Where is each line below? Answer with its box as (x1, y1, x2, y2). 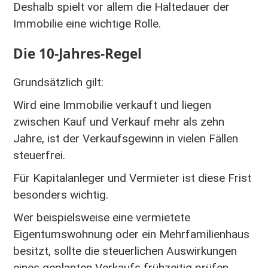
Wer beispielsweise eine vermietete (13, 211, 190, 225)
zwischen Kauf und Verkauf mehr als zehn (13, 115, 224, 129)
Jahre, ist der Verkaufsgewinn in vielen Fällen (13, 132, 238, 146)
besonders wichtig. (13, 188, 108, 202)
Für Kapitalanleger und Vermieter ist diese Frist (13, 171, 251, 185)
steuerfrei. (13, 148, 65, 163)
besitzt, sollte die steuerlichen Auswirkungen (13, 244, 237, 258)
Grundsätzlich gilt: (13, 75, 103, 90)
